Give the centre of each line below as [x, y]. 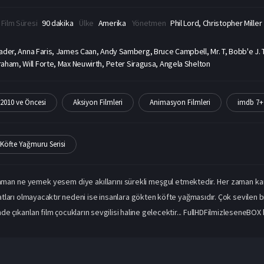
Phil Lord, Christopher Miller [216, 23]
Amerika [112, 23]
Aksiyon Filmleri [98, 103]
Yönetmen [149, 23]
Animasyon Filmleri [180, 103]
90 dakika [57, 23]
